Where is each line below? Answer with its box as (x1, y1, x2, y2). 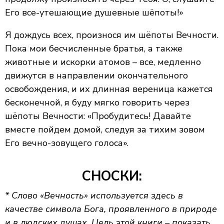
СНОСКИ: (82, 167, 142, 185)
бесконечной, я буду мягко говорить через (5, 96, 189, 108)
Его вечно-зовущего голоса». (5, 137, 128, 149)
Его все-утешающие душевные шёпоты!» (5, 6, 183, 18)
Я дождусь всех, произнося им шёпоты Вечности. (5, 29, 218, 41)
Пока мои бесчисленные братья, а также (5, 42, 182, 54)
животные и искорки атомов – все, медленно (5, 56, 201, 68)
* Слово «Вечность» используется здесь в (5, 189, 183, 201)
